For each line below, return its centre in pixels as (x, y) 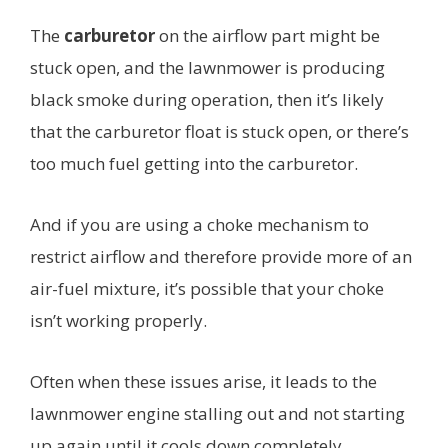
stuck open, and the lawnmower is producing (207, 68)
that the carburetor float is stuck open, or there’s (219, 132)
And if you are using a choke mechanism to (199, 225)
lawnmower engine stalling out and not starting (217, 414)
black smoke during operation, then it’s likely (207, 100)
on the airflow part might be (267, 36)
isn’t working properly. (118, 321)
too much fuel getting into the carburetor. (194, 164)
